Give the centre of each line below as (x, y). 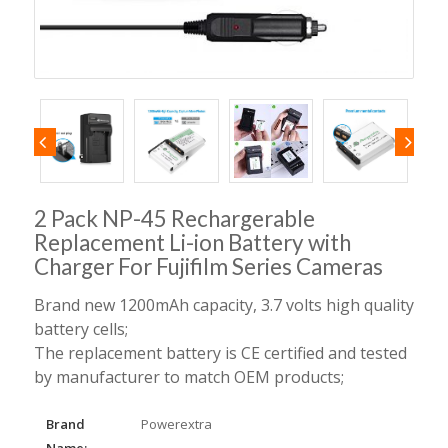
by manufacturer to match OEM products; (188, 377)
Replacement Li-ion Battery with (192, 243)
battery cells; (80, 329)
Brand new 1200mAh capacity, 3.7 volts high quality (223, 305)
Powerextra (176, 423)
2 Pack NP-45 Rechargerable (174, 219)
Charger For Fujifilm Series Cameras (208, 267)
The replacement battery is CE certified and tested (220, 353)
